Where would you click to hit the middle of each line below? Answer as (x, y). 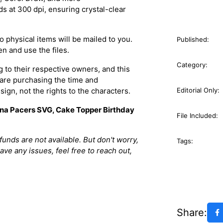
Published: (193, 39)
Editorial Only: (198, 90)
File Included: (197, 115)
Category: (192, 65)
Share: (192, 213)
